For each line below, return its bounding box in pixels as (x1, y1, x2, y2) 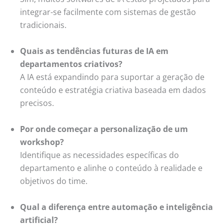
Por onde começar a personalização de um (20, 123, 188, 134)
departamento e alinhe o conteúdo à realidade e (20, 162, 202, 173)
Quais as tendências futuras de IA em (20, 45, 168, 56)
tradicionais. (20, 19, 66, 30)
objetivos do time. (20, 175, 87, 186)
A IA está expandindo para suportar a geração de (20, 71, 204, 82)
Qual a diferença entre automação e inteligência (20, 201, 213, 212)
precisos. (20, 97, 54, 108)
